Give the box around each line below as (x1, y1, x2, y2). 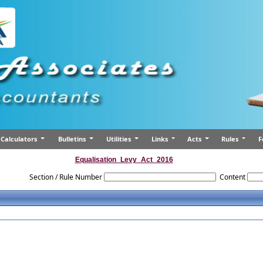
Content (220, 172, 246, 182)
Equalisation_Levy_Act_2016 (75, 156, 173, 164)
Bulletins (58, 134, 88, 143)
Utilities (106, 134, 133, 143)
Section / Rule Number (29, 172, 103, 182)
